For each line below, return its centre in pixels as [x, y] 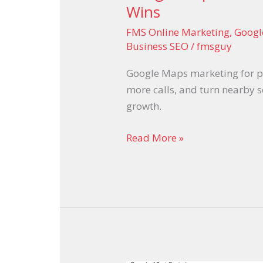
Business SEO [158, 46]
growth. [144, 106]
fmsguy [215, 46]
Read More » [155, 137]
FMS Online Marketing [178, 32]
